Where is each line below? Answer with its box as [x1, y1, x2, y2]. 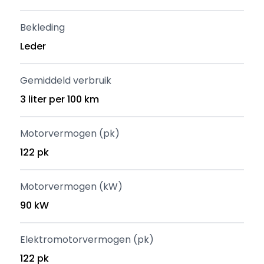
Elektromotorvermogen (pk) [20, 233, 154, 246]
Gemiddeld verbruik [20, 74, 112, 87]
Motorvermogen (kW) [20, 180, 123, 193]
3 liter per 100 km [20, 93, 100, 106]
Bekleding [20, 21, 65, 34]
